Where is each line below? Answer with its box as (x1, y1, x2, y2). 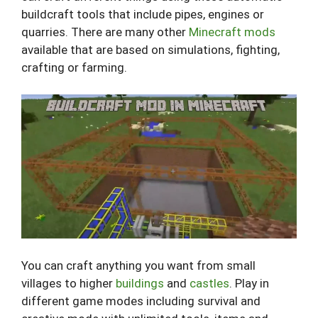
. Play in (229, 275, 269, 290)
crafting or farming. (21, 60, 127, 75)
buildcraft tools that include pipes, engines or (21, 6, 264, 21)
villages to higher (21, 275, 116, 290)
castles (190, 275, 229, 290)
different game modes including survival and (21, 293, 261, 308)
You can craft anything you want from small (21, 258, 256, 273)
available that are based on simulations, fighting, (21, 42, 280, 57)
